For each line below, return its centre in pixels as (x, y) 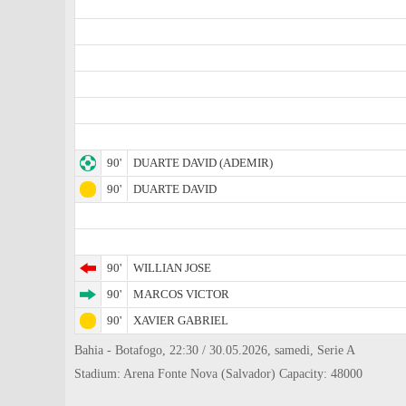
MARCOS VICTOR (181, 294)
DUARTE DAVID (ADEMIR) (203, 163)
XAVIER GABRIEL (181, 320)
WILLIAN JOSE (172, 268)
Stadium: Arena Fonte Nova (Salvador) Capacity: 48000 (218, 374)
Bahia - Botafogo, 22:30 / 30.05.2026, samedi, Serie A (215, 350)
